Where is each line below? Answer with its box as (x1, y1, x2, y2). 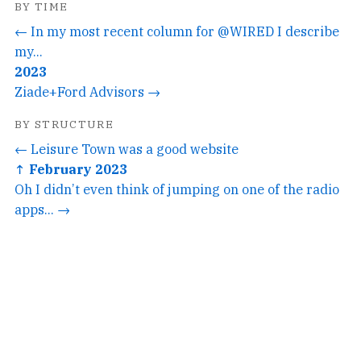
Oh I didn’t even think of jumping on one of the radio (15, 180, 339, 197)
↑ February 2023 (15, 160, 127, 177)
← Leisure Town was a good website (15, 139, 239, 157)
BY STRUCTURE (15, 116, 114, 131)
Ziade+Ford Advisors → (15, 82, 160, 100)
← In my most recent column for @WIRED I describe (15, 22, 339, 39)
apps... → (15, 200, 70, 218)
